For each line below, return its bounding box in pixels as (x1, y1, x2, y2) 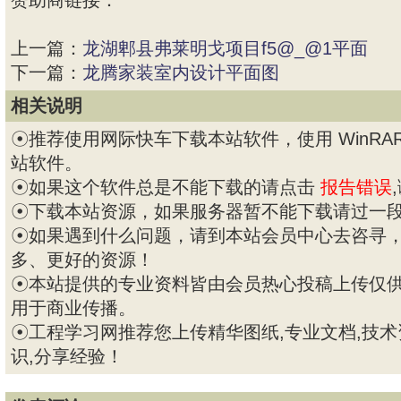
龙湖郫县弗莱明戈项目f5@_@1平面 (82, 38, 368, 58)
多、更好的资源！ (11, 250, 154, 269)
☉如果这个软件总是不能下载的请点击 (11, 177, 315, 197)
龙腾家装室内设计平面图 (82, 63, 279, 82)
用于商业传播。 (11, 298, 136, 318)
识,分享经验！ (11, 346, 124, 366)
